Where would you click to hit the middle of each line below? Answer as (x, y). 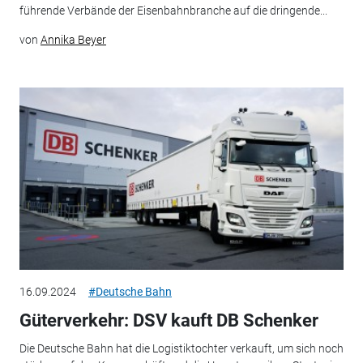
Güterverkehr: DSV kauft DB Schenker (169, 321)
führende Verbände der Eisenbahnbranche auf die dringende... (173, 11)
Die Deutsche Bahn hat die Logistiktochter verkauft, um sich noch (181, 348)
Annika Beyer (73, 40)
